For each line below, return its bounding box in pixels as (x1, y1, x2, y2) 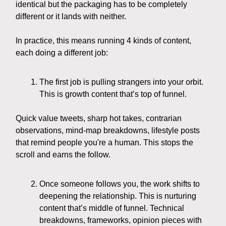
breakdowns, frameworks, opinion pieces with (39, 216, 202, 225)
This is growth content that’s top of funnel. (39, 90, 187, 99)
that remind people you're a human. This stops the (16, 138, 193, 147)
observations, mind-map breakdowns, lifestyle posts (16, 126, 200, 135)
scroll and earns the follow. (16, 150, 110, 159)
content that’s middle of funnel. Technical (39, 204, 184, 213)
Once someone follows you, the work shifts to (39, 180, 200, 189)
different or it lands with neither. (16, 12, 126, 21)
